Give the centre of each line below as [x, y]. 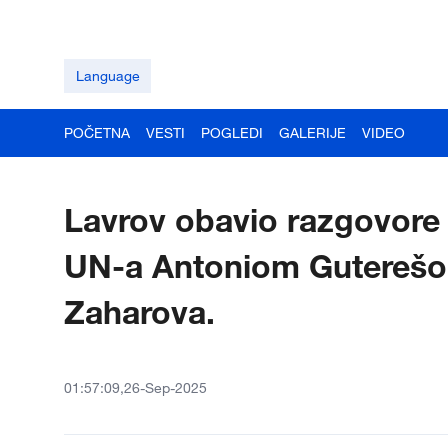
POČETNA [97, 132]
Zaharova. [139, 311]
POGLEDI [232, 132]
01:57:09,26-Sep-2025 [135, 387]
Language [107, 75]
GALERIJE [312, 132]
